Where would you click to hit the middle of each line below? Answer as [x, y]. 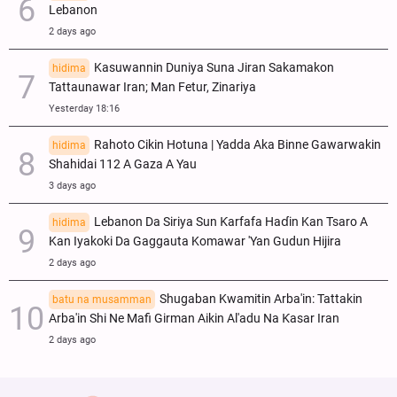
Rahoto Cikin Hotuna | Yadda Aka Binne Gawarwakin [237, 144]
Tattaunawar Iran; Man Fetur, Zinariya [152, 87]
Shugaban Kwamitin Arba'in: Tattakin [261, 299]
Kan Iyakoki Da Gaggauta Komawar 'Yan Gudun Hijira [195, 241]
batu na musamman [102, 299]
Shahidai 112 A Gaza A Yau [123, 164]
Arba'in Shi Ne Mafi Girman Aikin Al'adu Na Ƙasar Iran [194, 318]
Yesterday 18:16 [84, 108]
